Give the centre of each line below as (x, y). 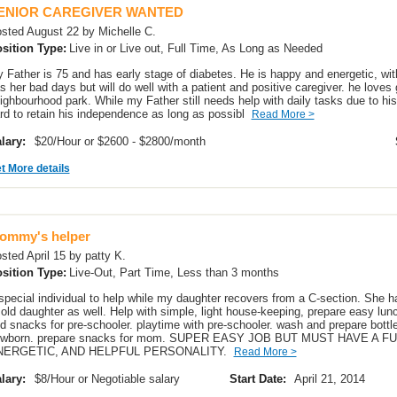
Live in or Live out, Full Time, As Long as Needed (197, 48)
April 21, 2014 (331, 379)
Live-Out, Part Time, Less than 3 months (175, 272)
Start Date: (257, 379)
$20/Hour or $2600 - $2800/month (121, 141)
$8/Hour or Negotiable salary (109, 379)
